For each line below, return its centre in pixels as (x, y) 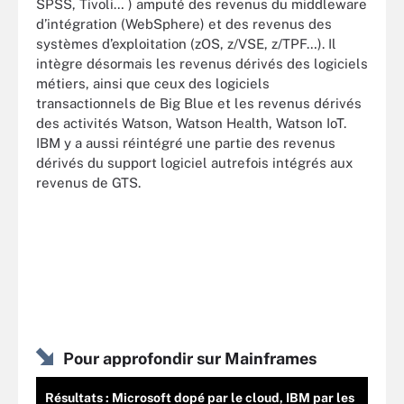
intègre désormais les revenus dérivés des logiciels (202, 64)
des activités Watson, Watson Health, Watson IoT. (191, 123)
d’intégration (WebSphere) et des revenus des (184, 24)
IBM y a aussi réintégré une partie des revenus (186, 143)
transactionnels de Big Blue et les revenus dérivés (199, 103)
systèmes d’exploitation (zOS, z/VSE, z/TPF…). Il (186, 44)
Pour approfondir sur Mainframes (190, 358)
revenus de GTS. (88, 183)
